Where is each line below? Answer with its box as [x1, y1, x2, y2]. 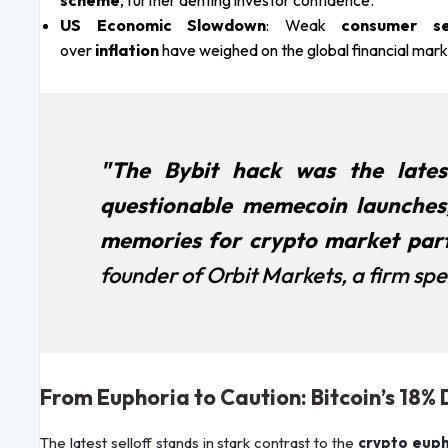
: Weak [266, 15, 341, 36]
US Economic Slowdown [60, 15, 266, 36]
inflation [95, 40, 159, 61]
